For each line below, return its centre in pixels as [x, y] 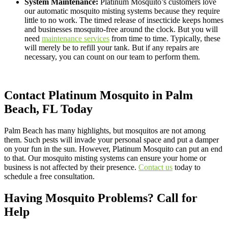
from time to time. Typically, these [165, 38]
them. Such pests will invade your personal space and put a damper [111, 140]
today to [187, 167]
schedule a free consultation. [49, 177]
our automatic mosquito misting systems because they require [122, 11]
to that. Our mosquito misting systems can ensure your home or [105, 158]
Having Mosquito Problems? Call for [101, 198]
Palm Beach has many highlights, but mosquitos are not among [105, 131]
